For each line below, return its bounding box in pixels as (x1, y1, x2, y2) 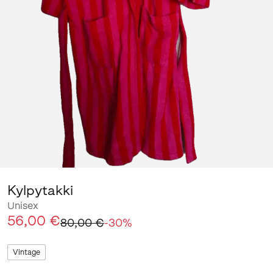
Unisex (7, 199, 38, 211)
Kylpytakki (7, 182, 73, 199)
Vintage (13, 247, 40, 257)
